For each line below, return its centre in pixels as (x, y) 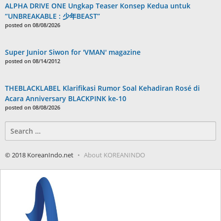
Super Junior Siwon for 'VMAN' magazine (73, 52)
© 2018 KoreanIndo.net (39, 155)
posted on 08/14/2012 (33, 61)
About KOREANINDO (114, 155)
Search (16, 126)
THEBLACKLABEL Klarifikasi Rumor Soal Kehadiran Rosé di (102, 88)
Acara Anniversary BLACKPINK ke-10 (66, 99)
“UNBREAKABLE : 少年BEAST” (53, 16)
